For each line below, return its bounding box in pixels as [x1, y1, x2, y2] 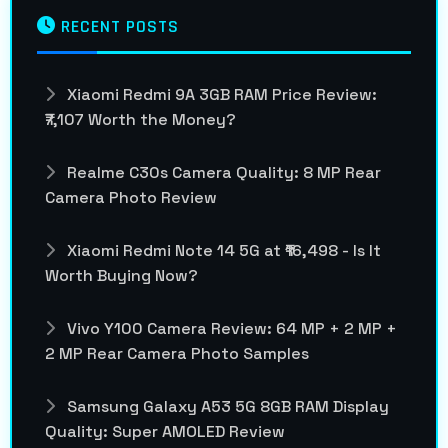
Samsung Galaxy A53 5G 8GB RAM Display [63, 395, 389, 417]
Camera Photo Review [45, 186, 217, 208]
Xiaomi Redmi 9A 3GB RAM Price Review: [63, 83, 377, 105]
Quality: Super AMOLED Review [45, 420, 285, 442]
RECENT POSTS [56, 14, 179, 38]
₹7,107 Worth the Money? [45, 108, 236, 130]
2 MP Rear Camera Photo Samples [45, 342, 309, 364]
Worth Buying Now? [45, 264, 198, 286]
